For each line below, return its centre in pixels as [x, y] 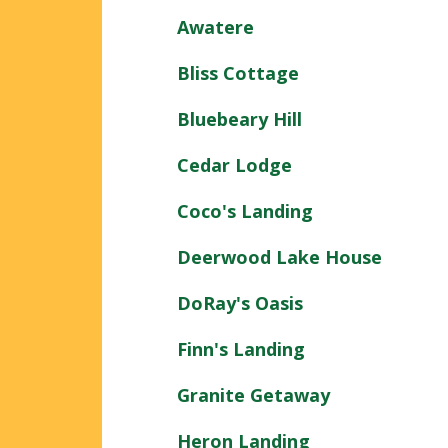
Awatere [215, 26]
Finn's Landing [241, 348]
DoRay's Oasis [240, 302]
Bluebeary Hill [239, 118]
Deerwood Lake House [279, 256]
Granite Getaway [253, 394]
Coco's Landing [245, 210]
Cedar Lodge [234, 164]
